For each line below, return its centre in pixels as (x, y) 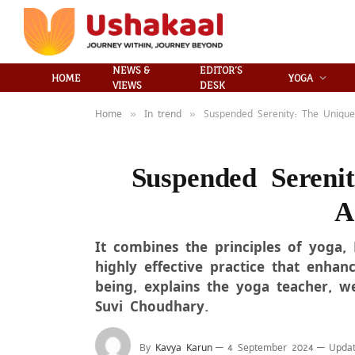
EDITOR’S (221, 70)
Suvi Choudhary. (152, 305)
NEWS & (131, 70)
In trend (163, 113)
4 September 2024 (271, 347)
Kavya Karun (184, 347)
